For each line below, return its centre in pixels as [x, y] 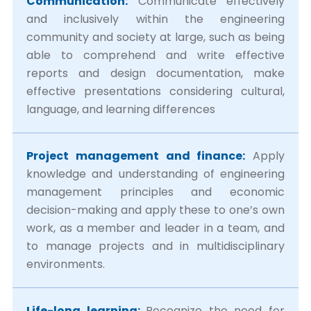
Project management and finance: [136, 156]
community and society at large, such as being [155, 37]
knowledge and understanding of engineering [155, 174]
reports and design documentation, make [155, 73]
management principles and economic [155, 192]
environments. [66, 264]
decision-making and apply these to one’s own [155, 210]
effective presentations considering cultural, [155, 91]
